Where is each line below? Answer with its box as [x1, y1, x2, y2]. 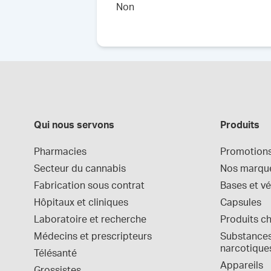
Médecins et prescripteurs [34, 232, 152, 241]
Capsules [220, 198, 261, 207]
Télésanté [34, 249, 77, 258]
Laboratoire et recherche [34, 215, 146, 224]
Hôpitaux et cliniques [34, 198, 128, 207]
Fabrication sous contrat [34, 181, 145, 191]
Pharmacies [34, 147, 87, 157]
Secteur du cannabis [34, 164, 126, 174]
